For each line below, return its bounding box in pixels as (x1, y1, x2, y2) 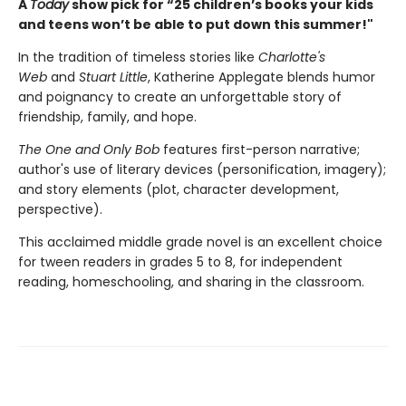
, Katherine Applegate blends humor (148, 68, 375, 87)
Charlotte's (258, 48, 325, 67)
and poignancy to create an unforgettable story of (18, 88, 342, 107)
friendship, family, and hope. (18, 108, 197, 127)
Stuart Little (79, 68, 148, 87)
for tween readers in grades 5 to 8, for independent (18, 253, 343, 272)
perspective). (18, 200, 102, 219)
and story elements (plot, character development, (18, 180, 339, 199)
